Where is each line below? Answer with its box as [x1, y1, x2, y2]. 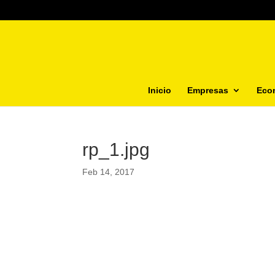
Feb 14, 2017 [82, 167, 135, 177]
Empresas [187, 85, 228, 95]
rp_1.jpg [82, 139, 150, 160]
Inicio [148, 85, 171, 95]
